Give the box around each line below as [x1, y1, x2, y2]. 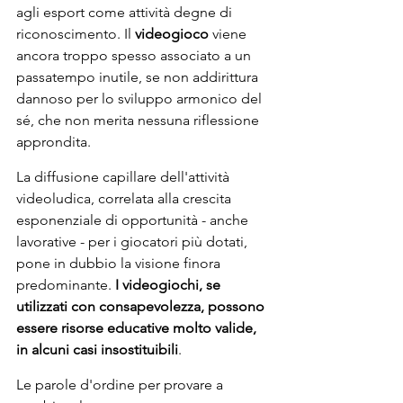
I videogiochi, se [115, 275, 224, 293]
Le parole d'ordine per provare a [16, 375, 227, 393]
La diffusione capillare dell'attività [16, 167, 233, 185]
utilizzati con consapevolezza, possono [16, 297, 268, 315]
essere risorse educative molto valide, [16, 318, 260, 336]
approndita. [16, 132, 94, 150]
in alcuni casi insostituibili [16, 340, 178, 358]
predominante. [16, 275, 115, 293]
